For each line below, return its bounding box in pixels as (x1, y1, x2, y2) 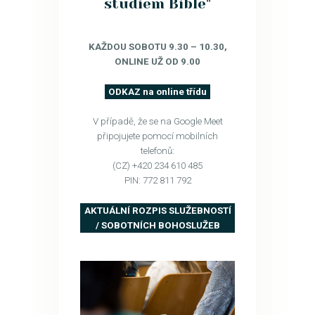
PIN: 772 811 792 (124, 175, 191, 186)
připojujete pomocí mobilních (97, 131, 218, 142)
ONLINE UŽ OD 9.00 (115, 56, 200, 67)
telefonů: (141, 146, 174, 157)
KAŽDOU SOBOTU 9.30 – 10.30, (88, 41, 227, 53)
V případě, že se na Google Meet (92, 116, 223, 127)
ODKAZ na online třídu (108, 86, 207, 97)
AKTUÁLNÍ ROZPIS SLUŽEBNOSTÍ (84, 205, 231, 216)
